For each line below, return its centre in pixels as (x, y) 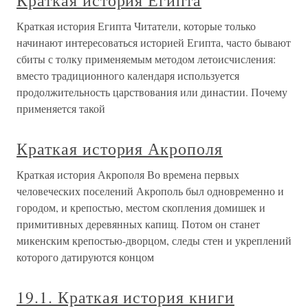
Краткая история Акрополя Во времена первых (128, 175)
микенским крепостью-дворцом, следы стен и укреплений (154, 241)
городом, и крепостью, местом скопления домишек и (141, 208)
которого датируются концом (85, 257)
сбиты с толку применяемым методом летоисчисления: (146, 59)
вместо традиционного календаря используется (128, 76)
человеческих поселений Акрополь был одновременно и (150, 191)
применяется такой (61, 109)
